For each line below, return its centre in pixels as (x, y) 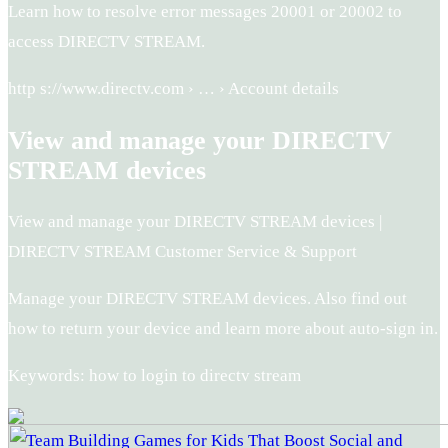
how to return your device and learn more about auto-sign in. (223, 328)
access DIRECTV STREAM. (106, 42)
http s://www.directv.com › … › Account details (173, 89)
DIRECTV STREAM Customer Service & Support (182, 251)
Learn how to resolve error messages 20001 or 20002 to (205, 12)
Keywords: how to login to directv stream (154, 375)
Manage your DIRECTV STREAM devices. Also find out (207, 298)
